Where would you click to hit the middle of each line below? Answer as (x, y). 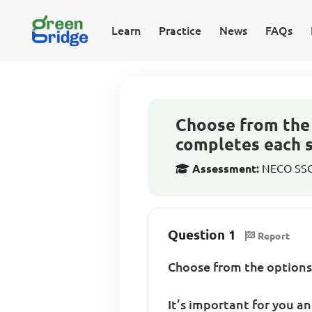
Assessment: (226, 169)
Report (274, 236)
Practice (180, 31)
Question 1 (202, 235)
